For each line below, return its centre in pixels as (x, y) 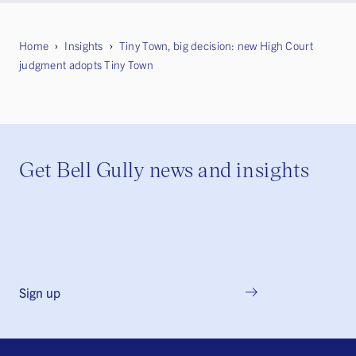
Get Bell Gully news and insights (164, 169)
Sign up (40, 292)
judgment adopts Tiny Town (86, 65)
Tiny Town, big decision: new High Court (216, 46)
